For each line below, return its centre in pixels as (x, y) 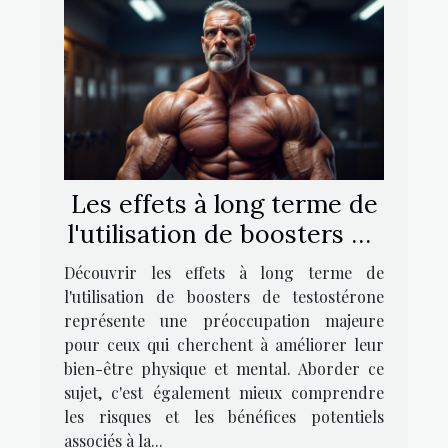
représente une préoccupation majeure (224, 321)
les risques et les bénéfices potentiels (224, 417)
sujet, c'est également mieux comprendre (224, 393)
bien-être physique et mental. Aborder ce (224, 369)
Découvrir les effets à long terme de (224, 273)
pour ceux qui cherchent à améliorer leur (224, 345)
